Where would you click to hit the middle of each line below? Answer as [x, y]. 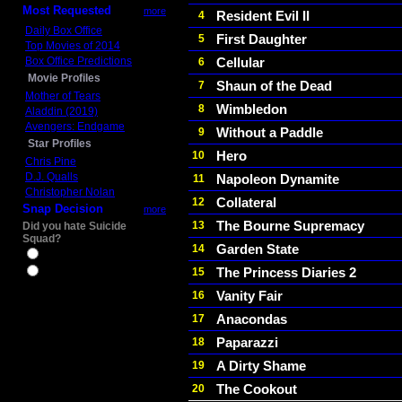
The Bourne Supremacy [290, 226]
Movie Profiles [64, 78]
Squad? [42, 239]
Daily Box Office [64, 31]
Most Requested [67, 10]
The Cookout [257, 389]
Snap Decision [63, 209]
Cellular [240, 62]
